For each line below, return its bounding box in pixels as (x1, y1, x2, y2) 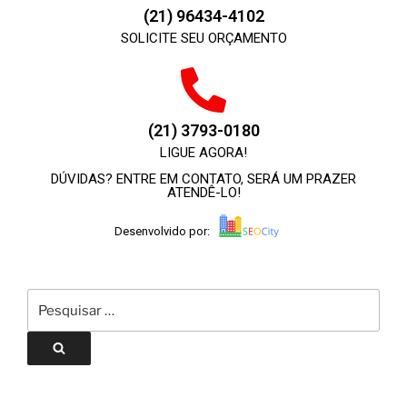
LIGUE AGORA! (160, 144, 247, 162)
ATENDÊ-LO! (166, 184, 241, 202)
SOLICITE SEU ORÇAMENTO (120, 30, 287, 47)
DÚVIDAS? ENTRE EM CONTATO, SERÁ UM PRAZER (51, 171, 356, 188)
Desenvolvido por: (114, 223, 210, 238)
